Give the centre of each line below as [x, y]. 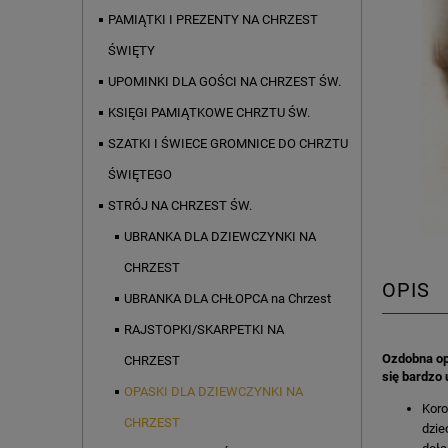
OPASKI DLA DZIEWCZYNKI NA [213, 392]
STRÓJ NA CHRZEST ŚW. [180, 206]
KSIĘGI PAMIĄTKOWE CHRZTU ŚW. [209, 113]
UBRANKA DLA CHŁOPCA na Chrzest [227, 299]
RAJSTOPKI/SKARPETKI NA [204, 330]
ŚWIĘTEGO [140, 175]
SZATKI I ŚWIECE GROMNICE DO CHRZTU [228, 144]
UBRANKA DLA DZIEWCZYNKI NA [220, 237]
